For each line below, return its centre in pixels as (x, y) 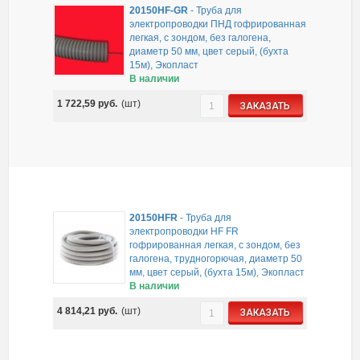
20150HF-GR (159, 11)
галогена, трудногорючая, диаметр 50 (216, 258)
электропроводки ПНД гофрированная (218, 25)
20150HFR (154, 217)
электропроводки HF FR (184, 231)
